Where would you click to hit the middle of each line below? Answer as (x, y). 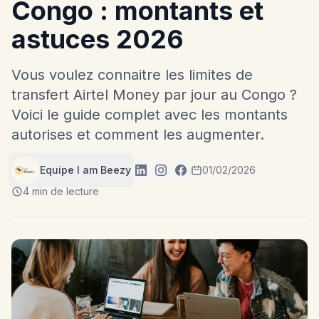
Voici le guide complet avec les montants (150, 115)
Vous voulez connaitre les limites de (132, 75)
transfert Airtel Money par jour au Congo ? (154, 95)
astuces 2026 (98, 39)
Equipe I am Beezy (85, 170)
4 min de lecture (61, 191)
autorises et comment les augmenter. (138, 135)
